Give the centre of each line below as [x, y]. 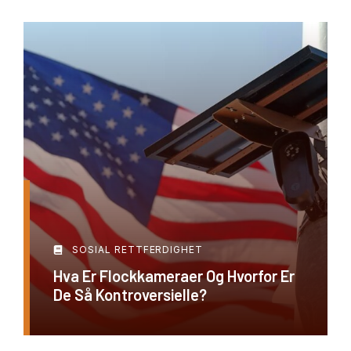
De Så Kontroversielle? [130, 295]
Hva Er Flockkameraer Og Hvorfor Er [174, 276]
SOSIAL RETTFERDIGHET [138, 250]
